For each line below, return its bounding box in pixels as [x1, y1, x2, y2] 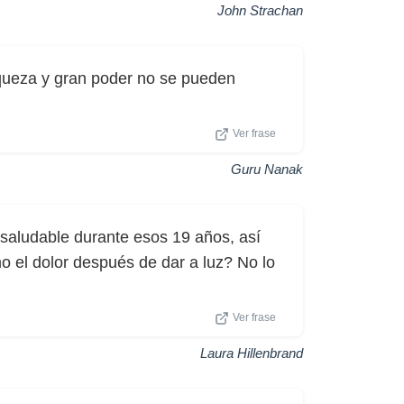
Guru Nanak [231, 161, 303, 177]
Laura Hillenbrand [200, 345, 303, 361]
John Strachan [217, 3, 303, 18]
